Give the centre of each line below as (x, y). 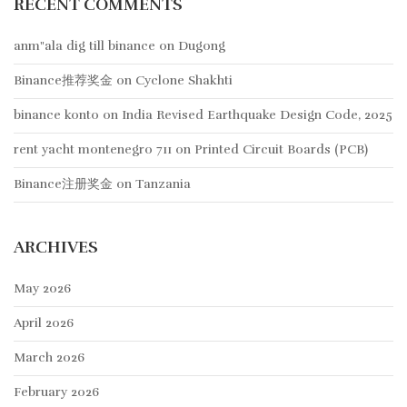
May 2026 (42, 289)
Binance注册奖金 (63, 184)
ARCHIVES (56, 248)
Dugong (202, 46)
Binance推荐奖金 (63, 81)
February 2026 (56, 392)
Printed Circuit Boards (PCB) (281, 150)
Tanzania (163, 184)
